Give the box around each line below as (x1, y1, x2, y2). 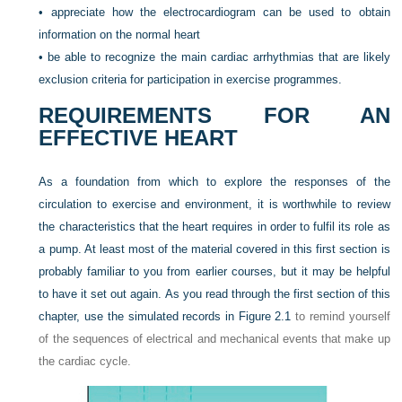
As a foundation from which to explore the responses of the (39, 175, 390, 188)
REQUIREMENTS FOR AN (39, 103, 390, 127)
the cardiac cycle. (39, 354, 132, 368)
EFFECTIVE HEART (39, 126, 239, 150)
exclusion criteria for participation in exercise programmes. (39, 73, 343, 86)
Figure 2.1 (238, 310, 292, 323)
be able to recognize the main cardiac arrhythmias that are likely (48, 50, 390, 64)
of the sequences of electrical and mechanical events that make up (39, 332, 390, 345)
